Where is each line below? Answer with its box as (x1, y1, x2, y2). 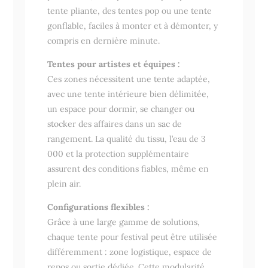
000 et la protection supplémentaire (47, 148, 189, 159)
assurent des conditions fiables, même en (47, 163, 209, 174)
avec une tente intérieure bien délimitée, (47, 88, 209, 99)
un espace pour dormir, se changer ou (47, 103, 194, 114)
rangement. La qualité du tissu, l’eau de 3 (47, 133, 206, 144)
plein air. (47, 178, 81, 189)
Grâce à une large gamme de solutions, (47, 216, 200, 227)
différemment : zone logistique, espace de (47, 246, 212, 257)
